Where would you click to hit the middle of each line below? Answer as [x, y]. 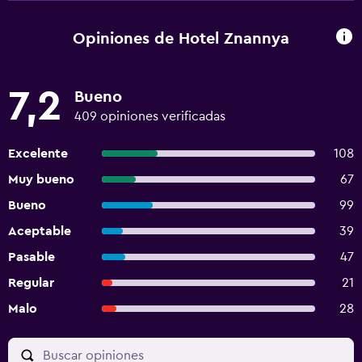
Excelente [38, 154]
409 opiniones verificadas [150, 116]
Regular [31, 283]
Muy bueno [41, 179]
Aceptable [40, 231]
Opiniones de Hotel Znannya [181, 38]
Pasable [32, 257]
